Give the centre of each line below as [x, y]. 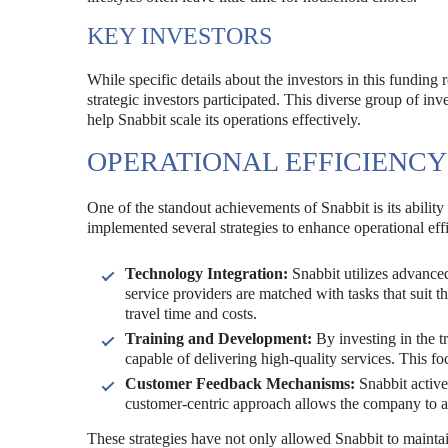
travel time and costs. [191, 313]
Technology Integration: [206, 273]
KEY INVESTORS [179, 36]
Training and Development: [218, 338]
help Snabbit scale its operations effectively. [224, 119]
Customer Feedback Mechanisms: [240, 383]
